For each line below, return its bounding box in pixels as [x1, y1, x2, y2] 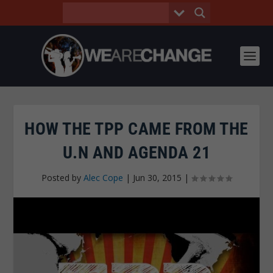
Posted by [41, 172, 83, 183]
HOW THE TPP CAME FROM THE [24, 119, 249, 139]
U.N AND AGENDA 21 [62, 143, 211, 163]
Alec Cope [83, 172, 123, 183]
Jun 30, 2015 [133, 172, 182, 183]
